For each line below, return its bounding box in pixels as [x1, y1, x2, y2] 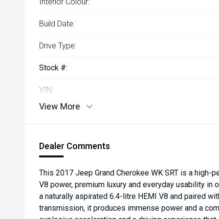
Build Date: [39, 19, 75, 28]
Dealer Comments [39, 141, 110, 151]
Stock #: [39, 63, 67, 72]
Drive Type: [39, 41, 76, 50]
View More [39, 101, 80, 111]
